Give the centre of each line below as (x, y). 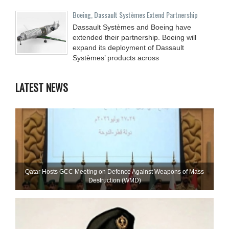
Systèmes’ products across (116, 58)
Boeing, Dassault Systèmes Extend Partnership (135, 15)
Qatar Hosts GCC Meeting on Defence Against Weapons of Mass (114, 172)
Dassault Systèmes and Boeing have (132, 27)
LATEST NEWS (42, 88)
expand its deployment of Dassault (128, 48)
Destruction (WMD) (114, 181)
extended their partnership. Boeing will (134, 38)
